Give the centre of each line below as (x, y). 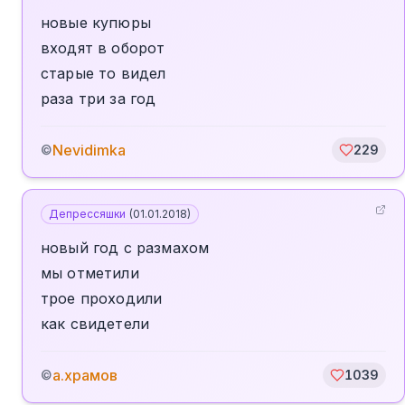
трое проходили (102, 298)
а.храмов (85, 375)
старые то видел (104, 73)
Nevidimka (89, 150)
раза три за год (99, 99)
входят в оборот (103, 48)
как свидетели (95, 324)
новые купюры (96, 23)
